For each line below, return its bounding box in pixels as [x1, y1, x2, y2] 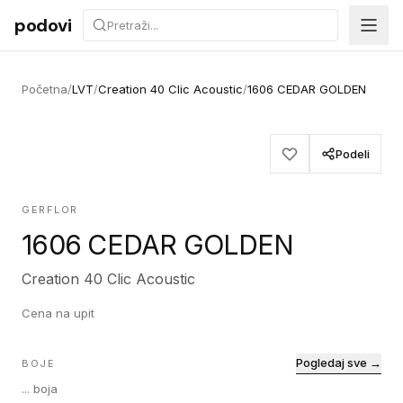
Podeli [336, 147, 370, 161]
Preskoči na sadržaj [13, 8, 148, 26]
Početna [22, 82, 67, 96]
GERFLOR [22, 203, 78, 216]
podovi [14, 13, 72, 37]
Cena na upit [22, 306, 94, 320]
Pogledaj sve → [296, 355, 381, 370]
